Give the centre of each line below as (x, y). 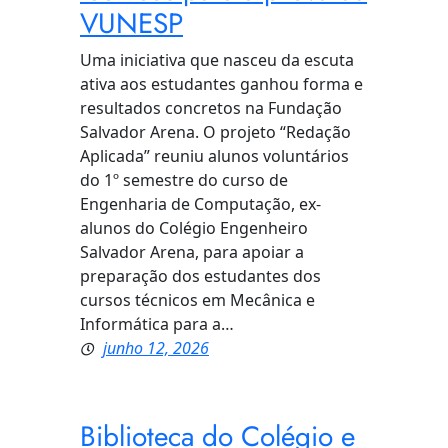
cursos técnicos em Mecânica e (197, 300)
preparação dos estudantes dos (200, 276)
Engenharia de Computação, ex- (200, 204)
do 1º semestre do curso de (184, 180)
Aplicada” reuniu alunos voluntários (214, 156)
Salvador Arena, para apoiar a (192, 252)
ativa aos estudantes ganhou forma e (221, 84)
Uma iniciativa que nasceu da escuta (217, 60)
